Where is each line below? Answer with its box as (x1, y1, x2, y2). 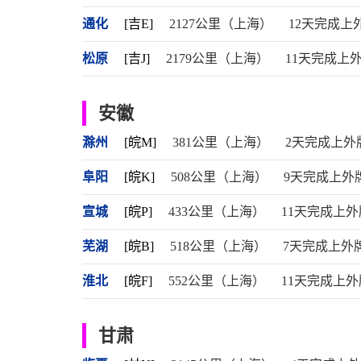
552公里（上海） (168, 274, 265, 288)
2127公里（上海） (169, 17, 272, 31)
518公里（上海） (170, 239, 267, 253)
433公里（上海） (168, 205, 265, 218)
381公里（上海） (172, 135, 269, 149)
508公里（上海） (171, 170, 268, 184)
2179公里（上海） (166, 52, 269, 65)
